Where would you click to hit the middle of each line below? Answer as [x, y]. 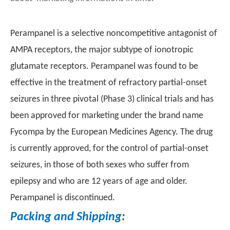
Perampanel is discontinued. [63, 198]
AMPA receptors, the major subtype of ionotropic [102, 50]
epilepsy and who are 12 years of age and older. [99, 181]
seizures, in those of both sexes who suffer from [100, 165]
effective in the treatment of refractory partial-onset [109, 83]
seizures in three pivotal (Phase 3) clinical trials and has [112, 99]
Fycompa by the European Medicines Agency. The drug [111, 132]
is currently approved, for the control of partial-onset [109, 149]
